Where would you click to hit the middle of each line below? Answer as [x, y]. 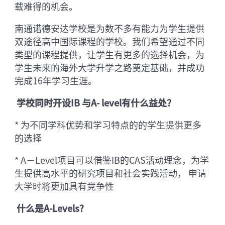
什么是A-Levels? [49, 208]
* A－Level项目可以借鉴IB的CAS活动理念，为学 [112, 159]
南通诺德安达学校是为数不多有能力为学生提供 [110, 28]
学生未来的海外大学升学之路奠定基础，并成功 [110, 67]
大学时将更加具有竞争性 [65, 186]
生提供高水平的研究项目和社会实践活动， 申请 [111, 173]
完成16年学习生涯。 [56, 80]
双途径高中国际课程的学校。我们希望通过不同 [110, 41]
